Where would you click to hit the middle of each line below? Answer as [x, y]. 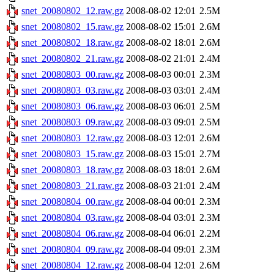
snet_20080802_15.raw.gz [72, 27]
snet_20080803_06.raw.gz [72, 106]
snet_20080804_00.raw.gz [72, 202]
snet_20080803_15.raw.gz [72, 154]
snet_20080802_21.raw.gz [72, 59]
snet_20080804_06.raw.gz [72, 234]
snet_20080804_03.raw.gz [72, 218]
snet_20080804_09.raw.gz [72, 250]
